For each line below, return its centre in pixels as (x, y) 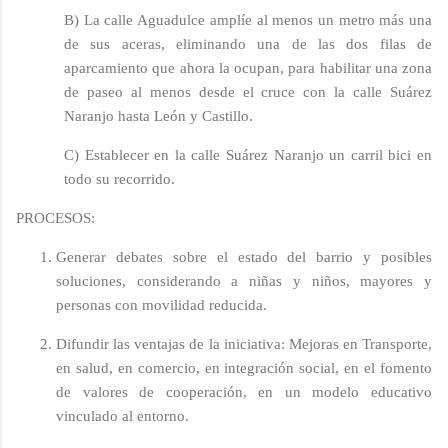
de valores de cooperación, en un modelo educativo (244, 391)
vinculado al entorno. (122, 415)
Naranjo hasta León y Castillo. (158, 115)
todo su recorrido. (119, 178)
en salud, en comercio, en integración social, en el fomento (244, 367)
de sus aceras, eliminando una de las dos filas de (248, 43)
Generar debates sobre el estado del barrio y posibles (244, 256)
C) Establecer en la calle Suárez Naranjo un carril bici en (248, 154)
